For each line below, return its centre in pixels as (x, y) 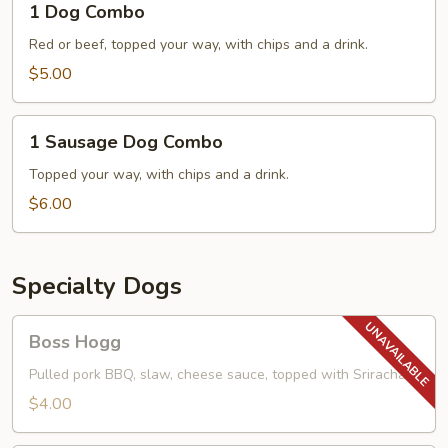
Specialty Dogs (97, 286)
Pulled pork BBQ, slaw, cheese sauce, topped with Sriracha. (219, 374)
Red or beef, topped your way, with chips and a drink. (198, 44)
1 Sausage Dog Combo (126, 142)
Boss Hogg (75, 342)
